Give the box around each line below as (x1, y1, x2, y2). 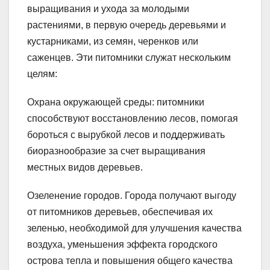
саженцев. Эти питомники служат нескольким (27, 52, 231, 63)
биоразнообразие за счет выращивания (27, 146, 206, 157)
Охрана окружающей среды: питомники (27, 97, 204, 108)
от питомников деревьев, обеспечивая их (27, 207, 213, 218)
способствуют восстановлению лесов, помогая (27, 113, 238, 124)
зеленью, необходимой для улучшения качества (27, 223, 242, 234)
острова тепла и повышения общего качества (27, 256, 233, 266)
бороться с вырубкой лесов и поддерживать (27, 130, 225, 140)
